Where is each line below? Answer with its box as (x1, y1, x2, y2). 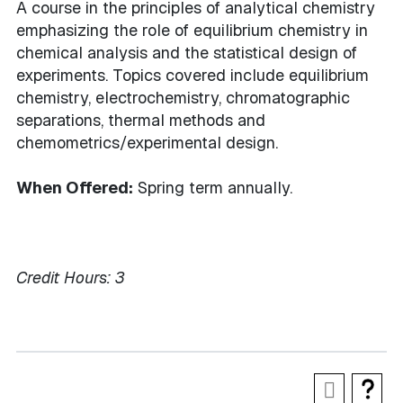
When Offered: (16, 177, 133, 198)
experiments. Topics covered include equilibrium (16, 65, 369, 85)
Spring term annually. (133, 177, 292, 198)
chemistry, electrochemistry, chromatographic (16, 87, 350, 108)
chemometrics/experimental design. (16, 132, 278, 153)
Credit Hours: (16, 267, 111, 288)
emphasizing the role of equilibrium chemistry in (16, 20, 368, 40)
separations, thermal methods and (16, 110, 265, 130)
